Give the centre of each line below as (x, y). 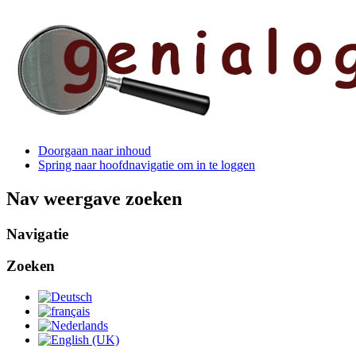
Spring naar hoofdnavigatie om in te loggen (147, 164)
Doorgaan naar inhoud (95, 150)
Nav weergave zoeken (94, 198)
